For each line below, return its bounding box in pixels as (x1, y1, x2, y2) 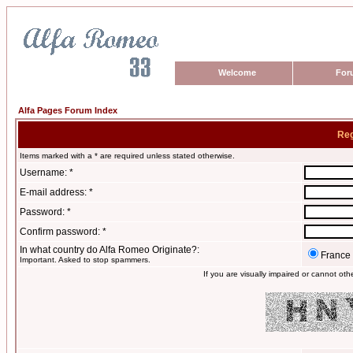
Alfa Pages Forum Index (18, 106, 117, 115)
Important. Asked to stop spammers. (20, 255, 150, 264)
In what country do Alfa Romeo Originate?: (20, 244, 199, 255)
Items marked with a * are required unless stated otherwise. (20, 151, 235, 160)
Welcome (218, 68, 257, 77)
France (321, 250, 351, 261)
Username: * (20, 167, 73, 178)
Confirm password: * (20, 226, 106, 237)
